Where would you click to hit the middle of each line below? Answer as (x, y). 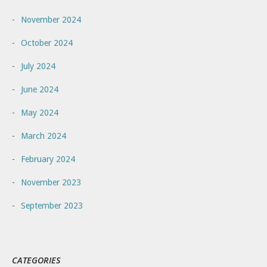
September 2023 (52, 205)
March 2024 (44, 136)
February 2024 (48, 159)
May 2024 (40, 112)
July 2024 (38, 66)
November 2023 (51, 182)
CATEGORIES (36, 260)
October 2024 (47, 43)
